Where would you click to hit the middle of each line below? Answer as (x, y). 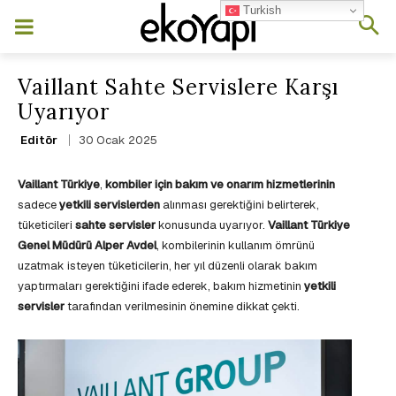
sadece (38, 205)
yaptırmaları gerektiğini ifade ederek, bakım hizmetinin (161, 286)
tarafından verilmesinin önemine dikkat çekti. (182, 307)
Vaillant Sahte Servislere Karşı (178, 87)
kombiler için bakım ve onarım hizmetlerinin (220, 185)
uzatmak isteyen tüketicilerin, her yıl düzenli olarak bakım (168, 266)
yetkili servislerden (110, 205)
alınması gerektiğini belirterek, (240, 205)
